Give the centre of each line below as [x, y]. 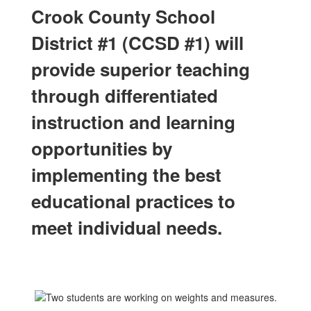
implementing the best [126, 174]
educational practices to [133, 201]
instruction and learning [133, 121]
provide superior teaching [141, 69]
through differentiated [125, 95]
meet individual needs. [127, 227]
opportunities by [102, 148]
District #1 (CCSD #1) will [137, 42]
